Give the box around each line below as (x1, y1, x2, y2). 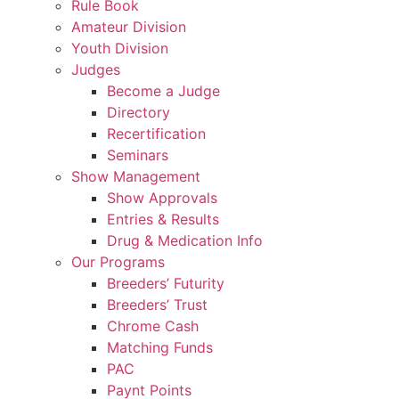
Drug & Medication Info (107, 231, 263, 249)
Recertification (107, 124, 206, 142)
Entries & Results (107, 209, 219, 228)
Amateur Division (71, 17, 186, 36)
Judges (71, 60, 120, 78)
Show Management (71, 167, 200, 185)
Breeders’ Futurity (107, 273, 224, 292)
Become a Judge (107, 81, 220, 100)
